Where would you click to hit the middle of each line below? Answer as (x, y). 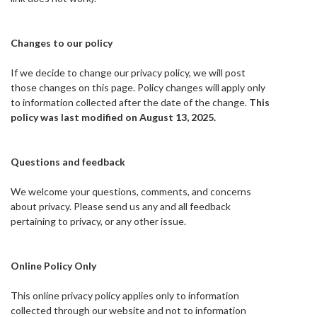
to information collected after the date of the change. (129, 102)
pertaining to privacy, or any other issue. (98, 221)
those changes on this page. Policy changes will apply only (138, 87)
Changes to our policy (62, 43)
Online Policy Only (53, 266)
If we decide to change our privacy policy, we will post (128, 73)
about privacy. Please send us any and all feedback (121, 206)
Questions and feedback (68, 162)
